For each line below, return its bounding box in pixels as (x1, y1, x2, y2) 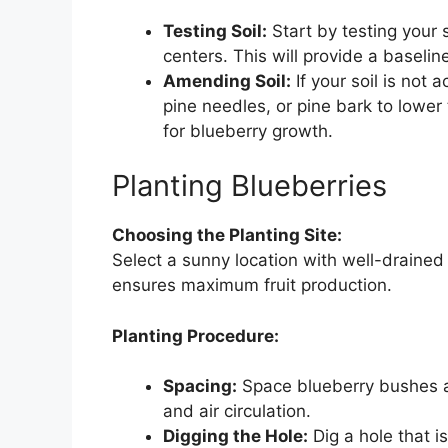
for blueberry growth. (163, 120, 333, 141)
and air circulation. (163, 401, 311, 422)
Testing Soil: (163, 20, 267, 41)
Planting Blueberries (112, 168, 387, 204)
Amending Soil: (163, 70, 291, 91)
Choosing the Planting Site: (112, 225, 342, 246)
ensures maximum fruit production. (112, 275, 392, 296)
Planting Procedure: (112, 325, 279, 346)
